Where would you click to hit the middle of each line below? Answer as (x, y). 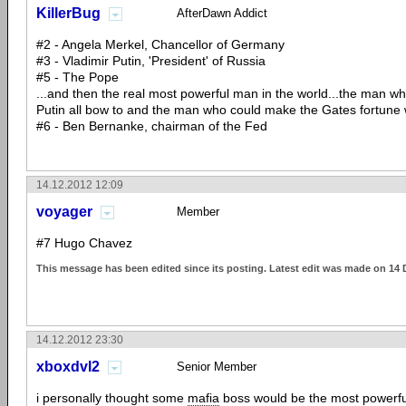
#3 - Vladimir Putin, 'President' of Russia (151, 61)
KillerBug (68, 13)
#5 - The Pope (77, 77)
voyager (64, 212)
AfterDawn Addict (222, 13)
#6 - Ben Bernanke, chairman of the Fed (152, 126)
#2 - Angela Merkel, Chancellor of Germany (160, 44)
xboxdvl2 (68, 367)
